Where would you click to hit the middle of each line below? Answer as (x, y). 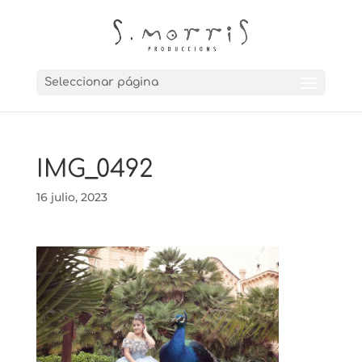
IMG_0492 (94, 169)
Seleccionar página (101, 82)
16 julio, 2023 (72, 197)
